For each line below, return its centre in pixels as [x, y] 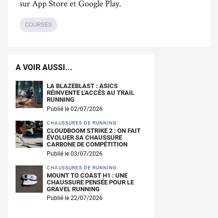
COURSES [38, 24]
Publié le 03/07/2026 [75, 154]
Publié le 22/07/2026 [75, 198]
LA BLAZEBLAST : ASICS [82, 86]
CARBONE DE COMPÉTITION [87, 144]
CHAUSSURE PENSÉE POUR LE [90, 182]
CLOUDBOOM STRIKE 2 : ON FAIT [94, 130]
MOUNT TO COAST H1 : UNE [87, 175]
